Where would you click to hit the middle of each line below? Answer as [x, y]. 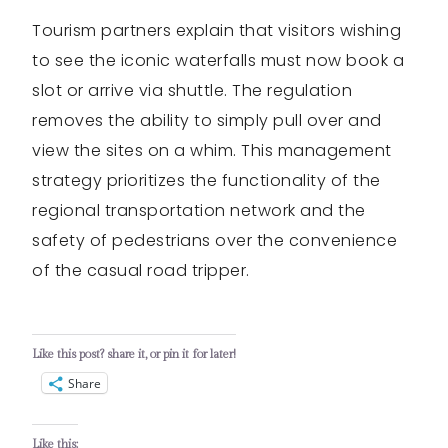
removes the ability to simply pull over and [207, 121]
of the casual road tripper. [141, 271]
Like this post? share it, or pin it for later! [134, 354]
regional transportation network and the [199, 211]
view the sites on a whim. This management [212, 151]
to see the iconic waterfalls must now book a [218, 61]
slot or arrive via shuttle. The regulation [192, 91]
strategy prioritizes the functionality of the [206, 181]
